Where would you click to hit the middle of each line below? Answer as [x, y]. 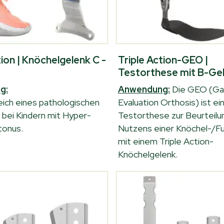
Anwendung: [144, 89]
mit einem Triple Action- [166, 141]
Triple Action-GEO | [163, 60]
